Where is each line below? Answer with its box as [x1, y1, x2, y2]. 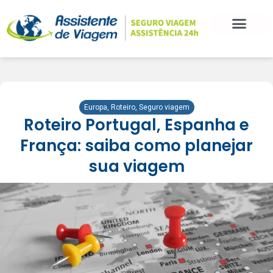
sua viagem [88, 155, 185, 178]
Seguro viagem [138, 103, 190, 112]
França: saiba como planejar [20, 135, 253, 157]
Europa [83, 103, 107, 112]
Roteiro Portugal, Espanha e [24, 114, 249, 136]
